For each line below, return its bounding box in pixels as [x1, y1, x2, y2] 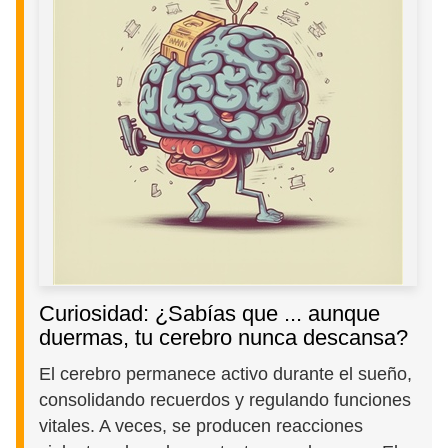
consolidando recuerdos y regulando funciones [39, 389, 412, 410]
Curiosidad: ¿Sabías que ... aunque [39, 300, 381, 326]
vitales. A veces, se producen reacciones [39, 415, 364, 436]
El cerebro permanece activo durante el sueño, [39, 363, 413, 384]
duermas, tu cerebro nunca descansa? [39, 324, 409, 350]
